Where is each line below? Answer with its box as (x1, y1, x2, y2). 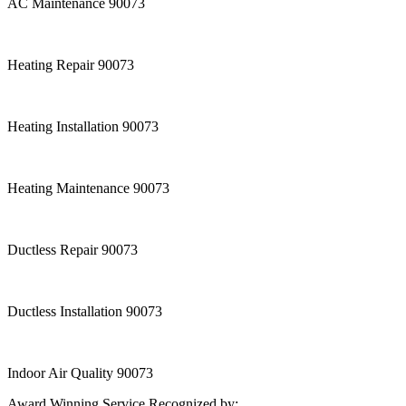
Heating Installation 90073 (7, 119, 159, 135)
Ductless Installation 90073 (7, 304, 162, 320)
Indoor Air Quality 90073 (7, 365, 153, 382)
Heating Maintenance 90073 (7, 180, 169, 197)
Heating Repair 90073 (7, 57, 134, 73)
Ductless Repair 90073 (7, 242, 138, 258)
